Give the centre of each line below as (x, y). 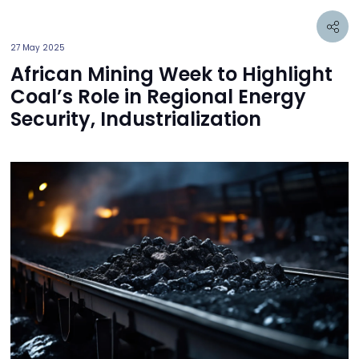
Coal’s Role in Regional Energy (158, 97)
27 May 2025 (38, 48)
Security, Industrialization (136, 119)
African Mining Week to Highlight (171, 74)
